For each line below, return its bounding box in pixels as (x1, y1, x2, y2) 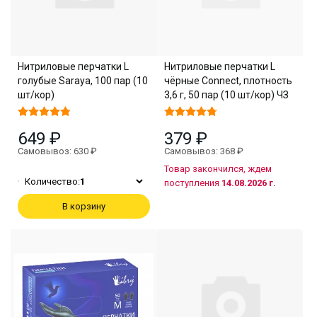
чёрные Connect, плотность (163, 74, 292, 86)
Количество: (25, 175, 80, 187)
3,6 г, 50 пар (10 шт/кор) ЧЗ (163, 88, 289, 100)
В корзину (62, 200, 105, 212)
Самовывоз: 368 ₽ (163, 145, 243, 156)
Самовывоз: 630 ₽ (18, 145, 97, 156)
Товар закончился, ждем (163, 163, 272, 174)
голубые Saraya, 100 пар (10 (18, 74, 148, 86)
